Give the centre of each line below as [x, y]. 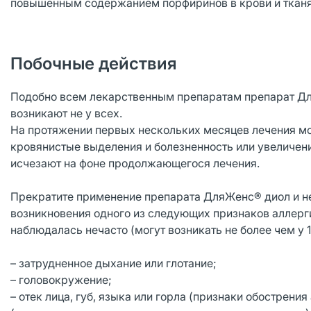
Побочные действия [94, 64]
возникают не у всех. [68, 113]
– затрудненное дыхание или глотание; [114, 263]
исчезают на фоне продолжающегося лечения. [136, 163]
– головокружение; [61, 280]
